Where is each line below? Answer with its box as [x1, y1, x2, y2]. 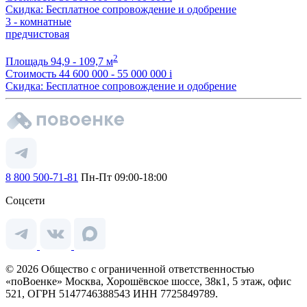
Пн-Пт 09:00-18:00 [78, 171, 167, 184]
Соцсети [5, 195, 45, 207]
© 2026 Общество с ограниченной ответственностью [5, 263, 254, 275]
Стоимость [5, 68, 56, 80]
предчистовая [5, 28, 69, 40]
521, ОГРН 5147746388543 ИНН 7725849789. [5, 288, 218, 300]
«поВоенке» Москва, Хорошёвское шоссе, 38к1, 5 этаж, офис [5, 275, 291, 288]
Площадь [5, 56, 51, 68]
